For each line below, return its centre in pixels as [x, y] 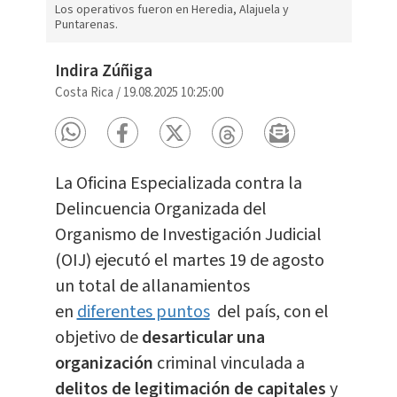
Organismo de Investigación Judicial [188, 235]
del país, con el [271, 312]
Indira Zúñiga [103, 72]
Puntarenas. [86, 25]
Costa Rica [84, 93]
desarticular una [201, 338]
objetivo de [96, 338]
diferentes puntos [143, 312]
